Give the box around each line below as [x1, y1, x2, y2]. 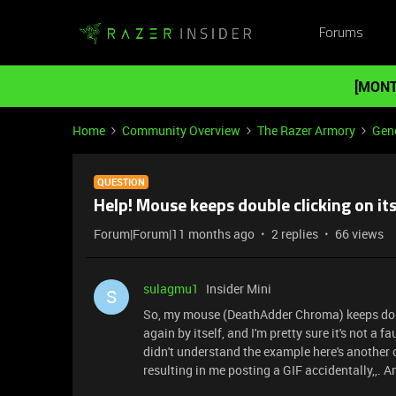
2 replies [271, 225, 318, 242]
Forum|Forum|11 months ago [94, 225, 255, 242]
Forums [318, 26, 363, 41]
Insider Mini [206, 280, 271, 297]
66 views [335, 225, 384, 242]
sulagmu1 [143, 280, 199, 297]
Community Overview [122, 122, 240, 139]
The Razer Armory [257, 122, 355, 139]
